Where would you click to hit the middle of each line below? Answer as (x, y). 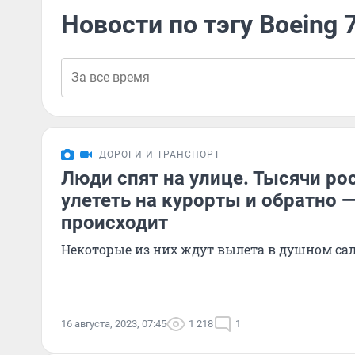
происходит (115, 223)
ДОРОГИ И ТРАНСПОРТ (160, 155)
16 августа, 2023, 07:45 (114, 324)
